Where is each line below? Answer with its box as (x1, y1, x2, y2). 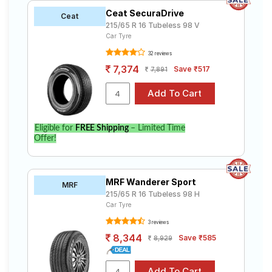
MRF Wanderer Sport (105, 177, 196, 187)
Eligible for (35, 124, 75, 132)
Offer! (34, 134, 56, 143)
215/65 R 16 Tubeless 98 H (105, 189, 200, 199)
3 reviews (146, 219, 169, 225)
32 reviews (146, 50, 172, 56)
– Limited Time (128, 124, 185, 132)
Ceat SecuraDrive (105, 8, 184, 18)
